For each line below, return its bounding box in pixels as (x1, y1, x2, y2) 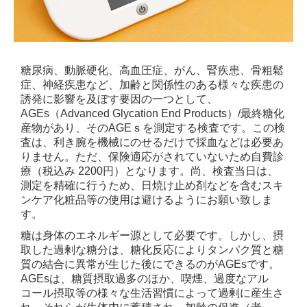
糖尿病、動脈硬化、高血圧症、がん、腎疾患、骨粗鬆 (21, 64, 284, 76)
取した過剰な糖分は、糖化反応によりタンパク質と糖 (21, 243, 284, 256)
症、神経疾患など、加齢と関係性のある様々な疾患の (21, 78, 284, 90)
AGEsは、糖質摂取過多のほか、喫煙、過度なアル (21, 272, 269, 284)
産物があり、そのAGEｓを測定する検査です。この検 (21, 121, 285, 134)
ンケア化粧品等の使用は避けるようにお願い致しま (21, 193, 273, 206)
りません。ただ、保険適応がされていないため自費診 (21, 150, 284, 162)
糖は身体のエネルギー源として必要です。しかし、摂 (21, 229, 284, 241)
